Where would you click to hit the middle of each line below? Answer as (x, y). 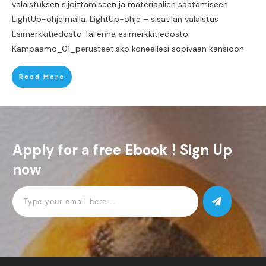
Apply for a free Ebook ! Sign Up (122, 150)
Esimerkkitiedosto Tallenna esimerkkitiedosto (100, 34)
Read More (42, 77)
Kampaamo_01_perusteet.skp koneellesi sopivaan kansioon (128, 49)
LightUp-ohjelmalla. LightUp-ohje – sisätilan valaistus (115, 19)
